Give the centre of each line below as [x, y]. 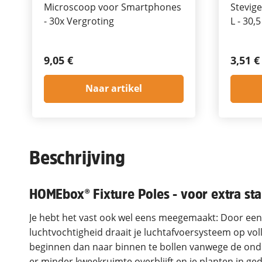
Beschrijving [77, 158]
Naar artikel [114, 89]
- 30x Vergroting [79, 21]
